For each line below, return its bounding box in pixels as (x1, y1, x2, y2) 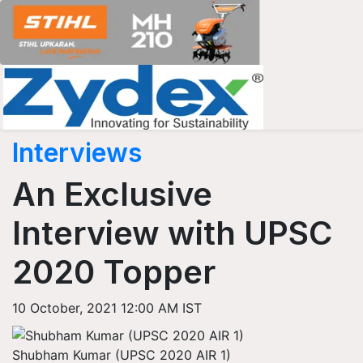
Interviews (12, 137, 142, 169)
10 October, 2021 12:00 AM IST (12, 300, 202, 316)
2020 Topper (12, 252, 216, 292)
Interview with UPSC (12, 213, 332, 253)
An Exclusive (12, 174, 212, 214)
